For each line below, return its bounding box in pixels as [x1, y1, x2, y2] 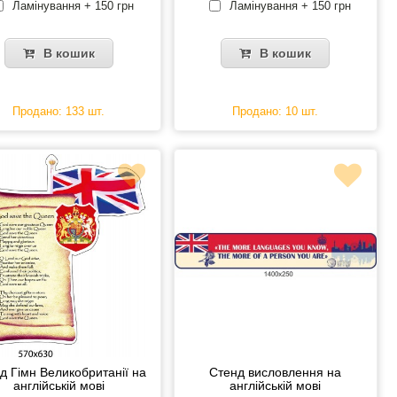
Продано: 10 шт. [232, 105, 319, 119]
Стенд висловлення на [209, 364, 342, 379]
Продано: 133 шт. [12, 105, 105, 119]
